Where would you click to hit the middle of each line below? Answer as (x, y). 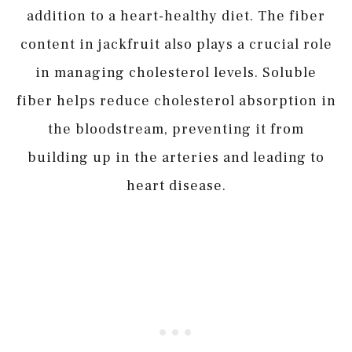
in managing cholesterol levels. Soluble (176, 72)
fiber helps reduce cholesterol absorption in (176, 101)
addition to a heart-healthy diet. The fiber (176, 16)
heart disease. (176, 185)
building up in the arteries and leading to (176, 157)
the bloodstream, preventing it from (176, 129)
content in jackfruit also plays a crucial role (176, 44)
